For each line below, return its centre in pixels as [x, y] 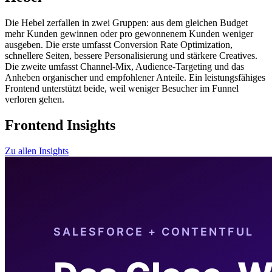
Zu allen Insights [37, 151]
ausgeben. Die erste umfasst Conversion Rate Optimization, [119, 45]
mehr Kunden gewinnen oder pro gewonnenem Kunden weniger [129, 34]
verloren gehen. [35, 100]
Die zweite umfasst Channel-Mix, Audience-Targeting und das [124, 67]
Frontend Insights [60, 125]
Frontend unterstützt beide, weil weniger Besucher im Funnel [122, 89]
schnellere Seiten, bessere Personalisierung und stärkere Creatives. [131, 56]
